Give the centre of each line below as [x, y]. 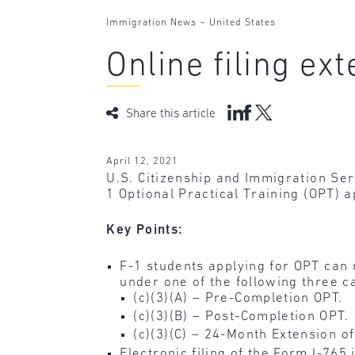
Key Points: [145, 231]
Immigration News [152, 23]
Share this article [171, 114]
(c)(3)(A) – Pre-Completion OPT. [238, 298]
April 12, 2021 [143, 161]
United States [243, 23]
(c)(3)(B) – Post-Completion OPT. [241, 316]
